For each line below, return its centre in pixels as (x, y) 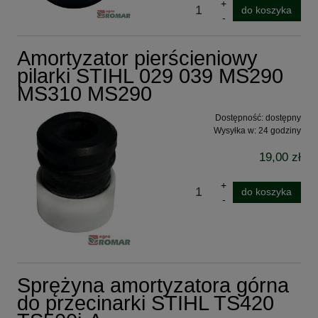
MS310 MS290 (84, 93)
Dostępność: (239, 117)
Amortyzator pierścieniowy (137, 58)
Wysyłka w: (235, 130)
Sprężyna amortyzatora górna (153, 285)
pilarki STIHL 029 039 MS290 (150, 76)
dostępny (283, 117)
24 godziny (280, 130)
